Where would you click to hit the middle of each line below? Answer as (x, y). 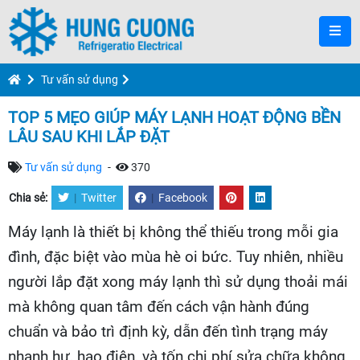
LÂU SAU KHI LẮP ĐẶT (89, 137)
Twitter (99, 198)
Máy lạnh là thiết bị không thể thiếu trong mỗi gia (173, 232)
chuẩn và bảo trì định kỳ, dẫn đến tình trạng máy (168, 332)
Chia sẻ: (29, 198)
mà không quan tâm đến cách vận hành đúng (159, 307)
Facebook (183, 198)
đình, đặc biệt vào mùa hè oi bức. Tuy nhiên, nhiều (176, 257)
